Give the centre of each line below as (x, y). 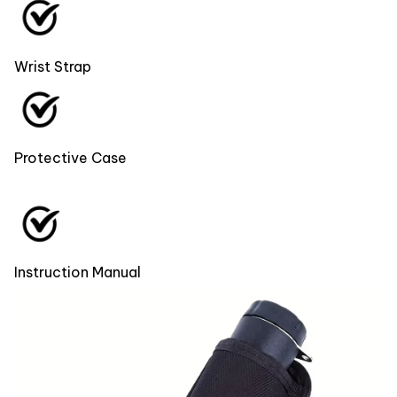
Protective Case (70, 158)
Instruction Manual (78, 272)
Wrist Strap (53, 66)
